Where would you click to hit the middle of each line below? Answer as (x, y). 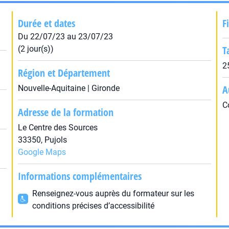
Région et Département (64, 73)
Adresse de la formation (65, 112)
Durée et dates (46, 23)
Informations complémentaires (79, 176)
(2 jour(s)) (36, 49)
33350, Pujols (42, 140)
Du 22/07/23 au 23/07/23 (65, 37)
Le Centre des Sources (58, 128)
